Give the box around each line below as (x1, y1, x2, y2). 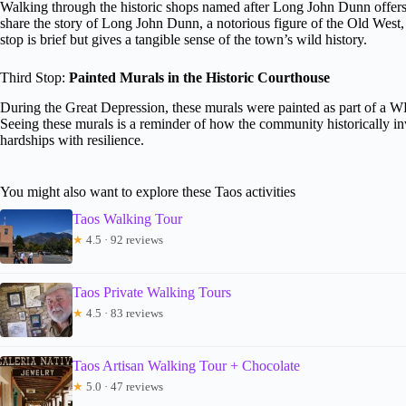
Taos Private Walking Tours (72, 284, 231, 300)
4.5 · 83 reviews (83, 305, 163, 320)
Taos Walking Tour (72, 210, 182, 227)
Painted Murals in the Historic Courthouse (69, 70, 330, 86)
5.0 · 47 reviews (83, 379, 163, 393)
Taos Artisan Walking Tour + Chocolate (72, 357, 300, 373)
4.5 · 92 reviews (83, 232, 163, 246)
